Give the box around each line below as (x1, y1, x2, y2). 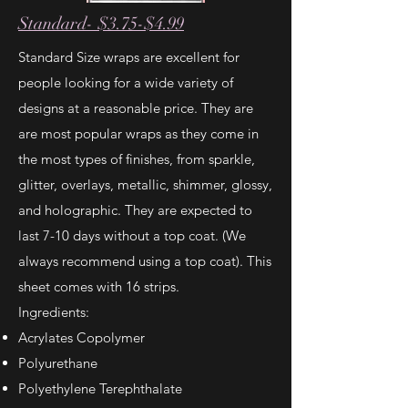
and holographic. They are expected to (18, 201, 252, 219)
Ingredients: (18, 303, 89, 321)
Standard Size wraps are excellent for (18, 48, 240, 66)
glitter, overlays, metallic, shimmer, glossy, (18, 176, 272, 193)
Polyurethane (18, 354, 97, 372)
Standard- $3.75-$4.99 (18, 13, 184, 35)
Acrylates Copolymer (18, 329, 145, 346)
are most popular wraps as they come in (18, 125, 259, 142)
